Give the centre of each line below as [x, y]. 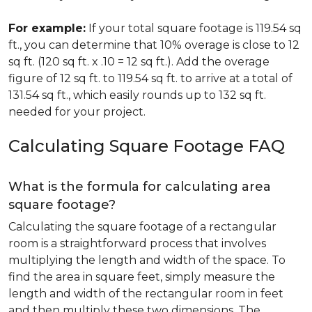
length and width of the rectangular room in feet [146, 294]
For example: [47, 28]
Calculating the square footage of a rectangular [142, 227]
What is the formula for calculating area [140, 187]
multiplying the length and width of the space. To [147, 260]
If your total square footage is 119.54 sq [194, 28]
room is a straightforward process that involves [137, 243]
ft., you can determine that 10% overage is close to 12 [154, 45]
